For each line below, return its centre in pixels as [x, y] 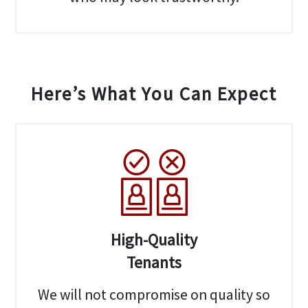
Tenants [154, 262]
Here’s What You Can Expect [154, 93]
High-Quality [154, 239]
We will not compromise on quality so [154, 294]
